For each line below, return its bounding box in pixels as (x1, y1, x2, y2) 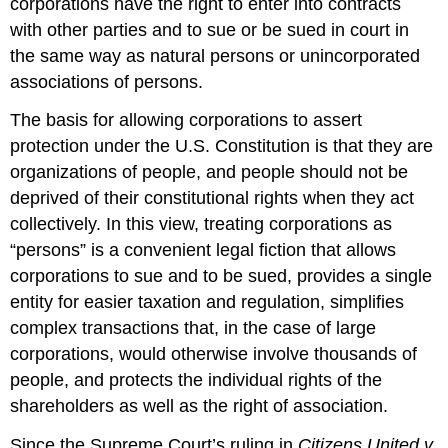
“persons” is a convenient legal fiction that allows (10, 240, 397, 261)
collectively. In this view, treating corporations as (10, 214, 393, 235)
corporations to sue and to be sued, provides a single (10, 266, 433, 287)
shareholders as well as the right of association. (10, 396, 389, 417)
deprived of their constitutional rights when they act (10, 188, 415, 209)
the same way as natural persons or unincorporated (10, 45, 421, 66)
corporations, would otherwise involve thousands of (10, 344, 418, 365)
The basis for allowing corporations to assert (10, 110, 363, 131)
